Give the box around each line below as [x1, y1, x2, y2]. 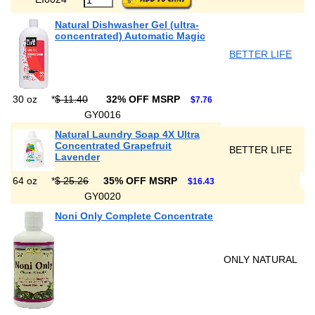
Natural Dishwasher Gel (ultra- [55, 19, 199, 30]
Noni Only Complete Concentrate [55, 210, 213, 221]
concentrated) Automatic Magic [55, 30, 205, 41]
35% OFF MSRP [103, 175, 180, 186]
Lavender [55, 151, 100, 162]
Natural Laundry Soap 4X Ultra [55, 129, 200, 140]
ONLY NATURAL [224, 254, 297, 265]
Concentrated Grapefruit [55, 140, 172, 151]
